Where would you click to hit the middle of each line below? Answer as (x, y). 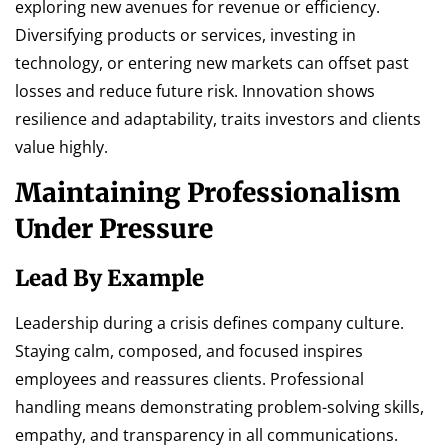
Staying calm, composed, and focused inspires (189, 350)
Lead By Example (109, 277)
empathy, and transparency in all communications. (206, 434)
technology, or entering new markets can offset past (212, 62)
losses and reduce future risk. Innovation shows (195, 90)
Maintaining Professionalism (207, 192)
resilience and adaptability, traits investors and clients (218, 118)
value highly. (61, 146)
